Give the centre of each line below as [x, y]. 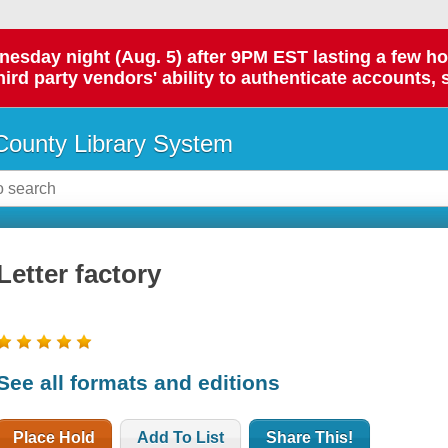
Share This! [310, 437]
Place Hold [54, 437]
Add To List [181, 437]
